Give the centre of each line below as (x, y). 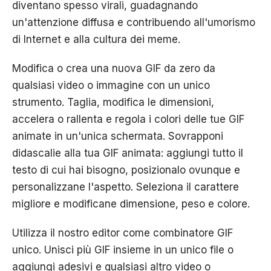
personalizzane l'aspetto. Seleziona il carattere (126, 187)
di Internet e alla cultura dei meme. (96, 39)
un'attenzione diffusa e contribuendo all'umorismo (134, 22)
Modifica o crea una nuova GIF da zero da (114, 68)
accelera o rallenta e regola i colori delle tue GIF (128, 119)
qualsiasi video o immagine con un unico (111, 85)
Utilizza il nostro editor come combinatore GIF (122, 233)
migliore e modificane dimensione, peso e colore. (131, 204)
